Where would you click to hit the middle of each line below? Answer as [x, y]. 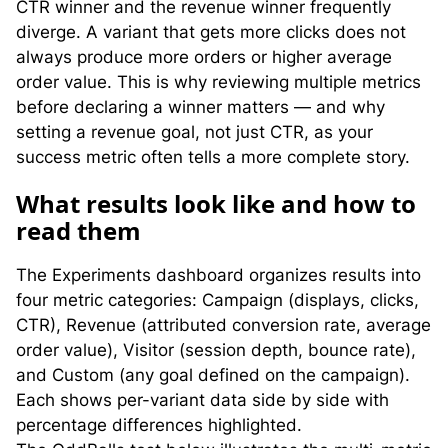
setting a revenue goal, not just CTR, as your [194, 131]
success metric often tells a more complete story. [213, 156]
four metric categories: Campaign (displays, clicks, [217, 300]
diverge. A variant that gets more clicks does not [211, 31]
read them [78, 230]
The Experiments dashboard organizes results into [218, 275]
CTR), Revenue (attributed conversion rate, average [223, 325]
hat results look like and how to [227, 203]
